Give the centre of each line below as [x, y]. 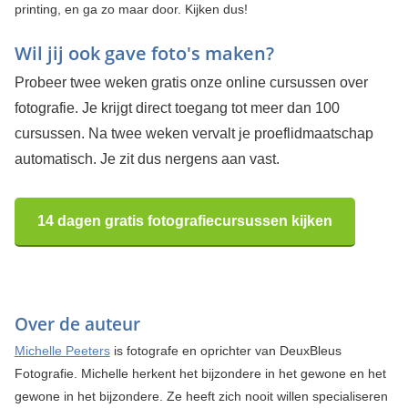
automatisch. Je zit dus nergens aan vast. [147, 159]
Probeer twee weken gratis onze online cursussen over [191, 82]
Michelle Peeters [62, 351]
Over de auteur [77, 324]
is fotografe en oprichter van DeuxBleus [225, 351]
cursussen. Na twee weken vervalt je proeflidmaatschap [194, 133]
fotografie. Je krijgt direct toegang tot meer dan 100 [177, 108]
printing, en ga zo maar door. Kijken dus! [131, 9]
